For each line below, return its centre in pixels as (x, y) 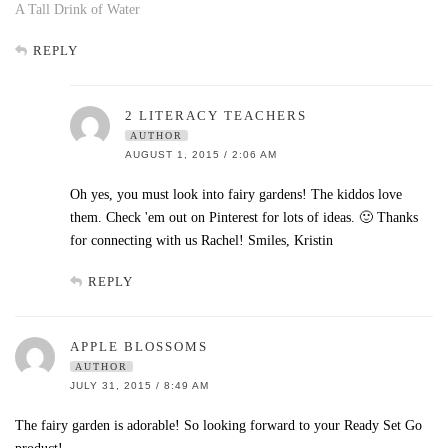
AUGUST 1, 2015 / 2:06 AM (201, 154)
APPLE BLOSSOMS (139, 346)
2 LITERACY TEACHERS (216, 115)
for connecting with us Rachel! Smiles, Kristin (201, 240)
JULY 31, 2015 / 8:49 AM (139, 385)
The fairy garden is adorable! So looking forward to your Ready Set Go (218, 425)
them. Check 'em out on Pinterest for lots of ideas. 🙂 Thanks (244, 217)
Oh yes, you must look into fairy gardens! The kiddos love (236, 194)
